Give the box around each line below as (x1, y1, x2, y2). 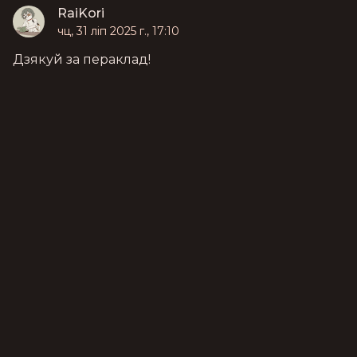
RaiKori (57, 6, 104, 22)
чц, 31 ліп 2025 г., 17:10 (57, 24, 179, 39)
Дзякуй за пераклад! (13, 52, 151, 68)
